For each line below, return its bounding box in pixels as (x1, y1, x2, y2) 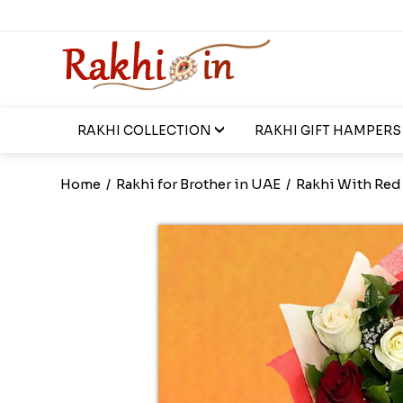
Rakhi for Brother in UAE (116, 175, 282, 193)
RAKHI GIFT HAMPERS (254, 122, 401, 139)
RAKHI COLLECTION (76, 122, 211, 139)
